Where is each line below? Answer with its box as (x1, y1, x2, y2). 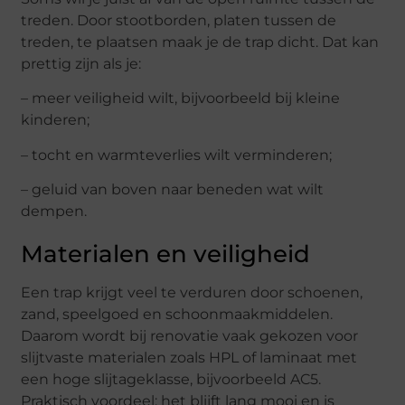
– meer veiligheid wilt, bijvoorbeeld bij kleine (21, 89, 341, 108)
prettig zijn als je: (21, 55, 142, 73)
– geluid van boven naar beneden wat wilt (21, 181, 325, 199)
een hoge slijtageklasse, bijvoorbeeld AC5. (21, 371, 322, 389)
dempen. (21, 202, 88, 221)
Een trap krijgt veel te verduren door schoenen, (21, 284, 363, 302)
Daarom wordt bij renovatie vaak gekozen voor (21, 327, 359, 345)
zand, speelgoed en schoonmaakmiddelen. (21, 306, 334, 324)
